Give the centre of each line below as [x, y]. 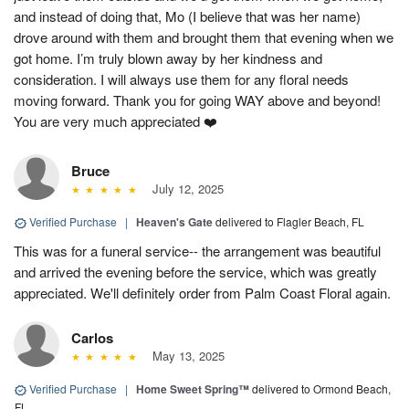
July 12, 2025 [184, 189]
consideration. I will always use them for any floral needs [181, 79]
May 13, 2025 [184, 356]
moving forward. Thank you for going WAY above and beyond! [197, 100]
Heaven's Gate [174, 222]
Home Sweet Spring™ [193, 389]
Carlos [92, 338]
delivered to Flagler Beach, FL [290, 222]
